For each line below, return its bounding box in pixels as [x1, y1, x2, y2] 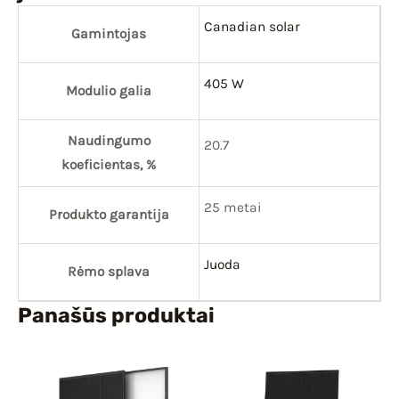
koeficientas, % [61, 156, 156, 173]
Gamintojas [71, 25, 146, 42]
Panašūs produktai [18, 302, 215, 328]
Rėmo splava [68, 263, 150, 280]
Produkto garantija [48, 206, 169, 223]
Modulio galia [66, 82, 151, 99]
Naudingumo [67, 132, 151, 149]
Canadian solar [204, 18, 300, 35]
